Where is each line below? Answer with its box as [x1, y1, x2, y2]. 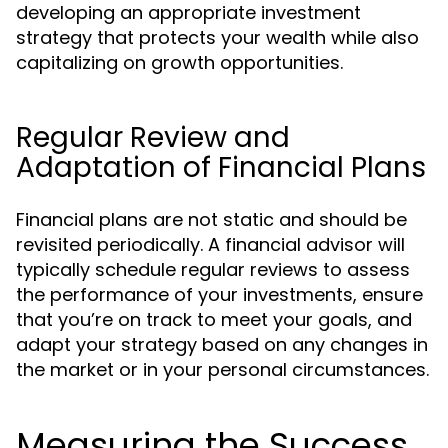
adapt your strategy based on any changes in [16, 332, 428, 357]
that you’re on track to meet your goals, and [16, 307, 412, 332]
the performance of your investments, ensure [16, 282, 423, 307]
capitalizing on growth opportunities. [16, 50, 343, 75]
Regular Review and [16, 118, 290, 157]
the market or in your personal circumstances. [16, 357, 429, 382]
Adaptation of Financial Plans [16, 148, 426, 187]
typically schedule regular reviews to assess [16, 257, 410, 282]
